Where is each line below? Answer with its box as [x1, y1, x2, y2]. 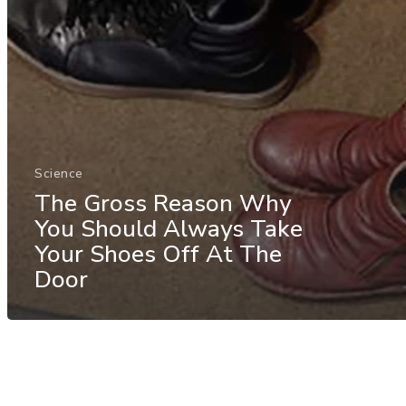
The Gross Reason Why [34, 187, 291, 219]
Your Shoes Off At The [34, 237, 282, 270]
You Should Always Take [34, 212, 303, 245]
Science [34, 164, 83, 182]
